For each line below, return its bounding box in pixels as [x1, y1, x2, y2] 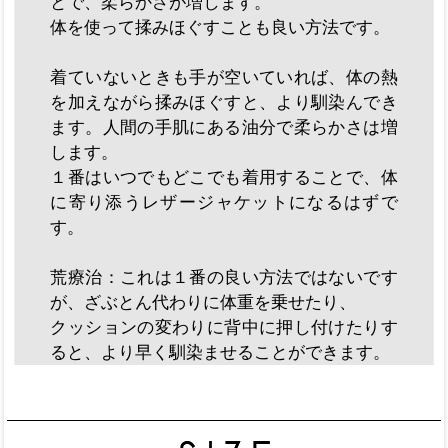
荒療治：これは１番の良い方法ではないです [50, 267, 398, 287]
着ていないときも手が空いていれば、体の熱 [50, 67, 398, 87]
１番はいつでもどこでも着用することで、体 [50, 167, 398, 187]
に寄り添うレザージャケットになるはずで [50, 192, 398, 212]
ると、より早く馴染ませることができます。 [50, 342, 391, 362]
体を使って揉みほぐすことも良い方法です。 [50, 17, 391, 37]
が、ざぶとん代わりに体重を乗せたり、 [50, 292, 357, 312]
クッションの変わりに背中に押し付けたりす [50, 317, 398, 337]
